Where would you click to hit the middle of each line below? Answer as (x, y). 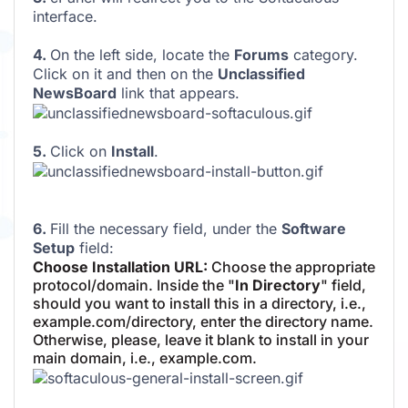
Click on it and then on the (125, 74)
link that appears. (178, 93)
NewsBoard (75, 93)
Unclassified (261, 74)
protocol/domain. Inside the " (134, 286)
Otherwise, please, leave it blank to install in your (201, 340)
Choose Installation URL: (120, 267)
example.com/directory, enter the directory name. (203, 322)
